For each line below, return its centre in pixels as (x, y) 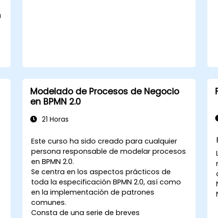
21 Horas (54, 119)
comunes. (49, 202)
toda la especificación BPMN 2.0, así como (106, 182)
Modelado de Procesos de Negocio (104, 91)
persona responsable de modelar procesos (109, 151)
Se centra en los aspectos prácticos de (101, 172)
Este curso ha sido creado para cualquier (104, 141)
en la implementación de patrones (93, 192)
